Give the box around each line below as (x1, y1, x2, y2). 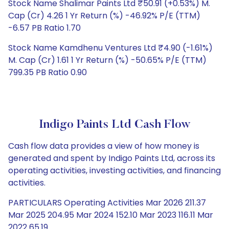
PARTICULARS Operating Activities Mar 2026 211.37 (8, 197, 206, 209)
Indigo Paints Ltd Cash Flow (38, 119, 191, 131)
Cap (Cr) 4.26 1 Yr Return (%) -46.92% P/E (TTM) (8, 10, 200, 21)
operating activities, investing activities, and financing (8, 165, 221, 176)
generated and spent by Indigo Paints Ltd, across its (8, 152, 215, 164)
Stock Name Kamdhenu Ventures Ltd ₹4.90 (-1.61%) (8, 42, 213, 54)
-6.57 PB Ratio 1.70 (8, 22, 81, 34)
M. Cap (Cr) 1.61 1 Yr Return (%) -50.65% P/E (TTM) (8, 54, 207, 66)
